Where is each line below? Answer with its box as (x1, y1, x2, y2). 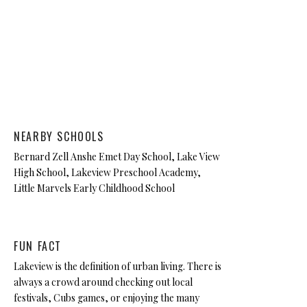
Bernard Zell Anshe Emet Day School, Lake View (14, 150, 221, 163)
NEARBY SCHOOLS (14, 128, 104, 145)
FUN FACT (14, 238, 62, 254)
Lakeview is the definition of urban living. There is (14, 260, 222, 273)
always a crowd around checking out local (14, 275, 193, 288)
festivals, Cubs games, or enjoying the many (14, 291, 200, 304)
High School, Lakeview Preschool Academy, (14, 166, 201, 179)
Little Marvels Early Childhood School (14, 182, 175, 195)
